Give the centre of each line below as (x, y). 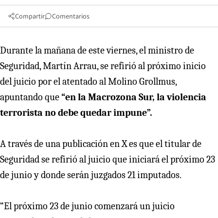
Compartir (30, 16)
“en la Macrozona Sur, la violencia (133, 97)
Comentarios (71, 16)
